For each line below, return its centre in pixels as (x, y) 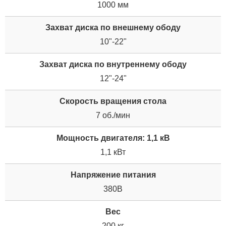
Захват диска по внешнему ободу (113, 27)
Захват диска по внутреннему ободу (113, 64)
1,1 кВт (113, 152)
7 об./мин (113, 115)
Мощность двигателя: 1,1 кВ (113, 138)
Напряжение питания (113, 175)
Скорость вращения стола (113, 101)
